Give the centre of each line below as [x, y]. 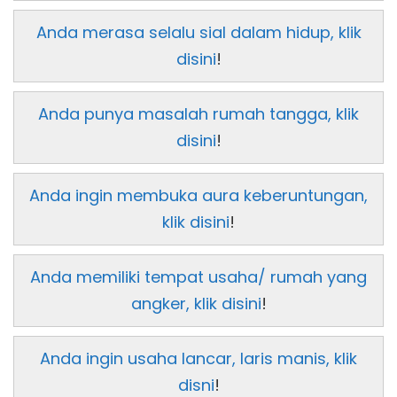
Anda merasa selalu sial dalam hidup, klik [198, 33]
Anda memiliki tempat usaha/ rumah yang [198, 277]
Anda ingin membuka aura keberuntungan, [198, 196]
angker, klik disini [196, 304]
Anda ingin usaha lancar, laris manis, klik [198, 359]
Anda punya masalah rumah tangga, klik [198, 114]
